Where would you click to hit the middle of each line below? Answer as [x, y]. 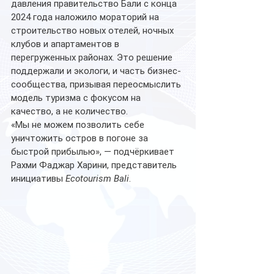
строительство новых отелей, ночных [94, 30]
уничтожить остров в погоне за [81, 138]
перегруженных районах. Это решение [93, 57]
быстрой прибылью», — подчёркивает [94, 151]
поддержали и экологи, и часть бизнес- [96, 71]
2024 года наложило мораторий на [86, 17]
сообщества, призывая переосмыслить [97, 84]
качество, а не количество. [71, 111]
